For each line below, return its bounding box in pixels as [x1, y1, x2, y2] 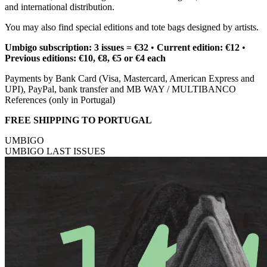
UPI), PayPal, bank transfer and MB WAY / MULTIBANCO [5, 84, 236, 94]
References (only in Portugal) [5, 95, 115, 105]
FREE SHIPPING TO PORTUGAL [5, 115, 152, 125]
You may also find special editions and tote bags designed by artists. [5, 22, 259, 32]
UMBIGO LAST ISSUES [5, 146, 105, 156]
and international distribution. [5, 2, 114, 12]
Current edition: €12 [157, 42, 240, 52]
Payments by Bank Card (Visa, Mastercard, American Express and [5, 73, 254, 83]
